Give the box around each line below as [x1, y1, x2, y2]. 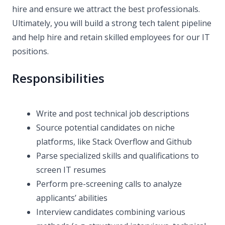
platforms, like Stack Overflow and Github [36, 136, 192, 147]
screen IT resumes [36, 164, 106, 175]
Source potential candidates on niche [36, 122, 175, 133]
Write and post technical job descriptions [36, 108, 189, 119]
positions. [12, 46, 49, 57]
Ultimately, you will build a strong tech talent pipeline [12, 18, 211, 29]
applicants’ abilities [36, 192, 107, 203]
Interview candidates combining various [36, 206, 185, 217]
